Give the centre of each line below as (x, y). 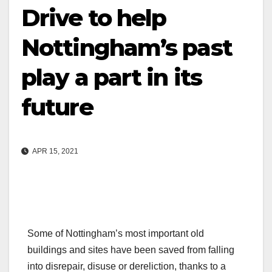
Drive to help (94, 18)
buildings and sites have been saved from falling (131, 250)
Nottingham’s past (127, 48)
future (57, 107)
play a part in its (111, 77)
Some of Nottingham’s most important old (116, 234)
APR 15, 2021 (55, 151)
